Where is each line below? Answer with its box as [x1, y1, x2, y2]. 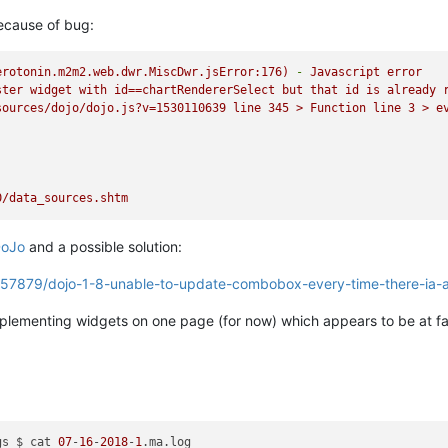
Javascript [310, 65, 381, 80]
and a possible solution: [25, 237, 182, 255]
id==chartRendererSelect [114, 83, 276, 98]
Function [310, 101, 367, 116]
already [387, 83, 437, 98]
